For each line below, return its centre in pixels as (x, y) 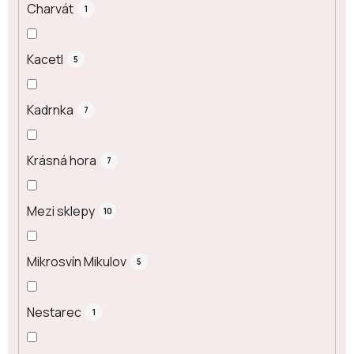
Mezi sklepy (61, 211)
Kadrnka (50, 109)
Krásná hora (62, 160)
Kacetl (45, 59)
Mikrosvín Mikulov (77, 261)
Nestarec (54, 312)
